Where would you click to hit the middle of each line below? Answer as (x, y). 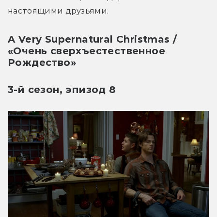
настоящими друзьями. (59, 11)
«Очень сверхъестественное (86, 51)
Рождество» (42, 62)
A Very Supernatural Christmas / (93, 39)
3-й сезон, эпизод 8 (62, 89)
